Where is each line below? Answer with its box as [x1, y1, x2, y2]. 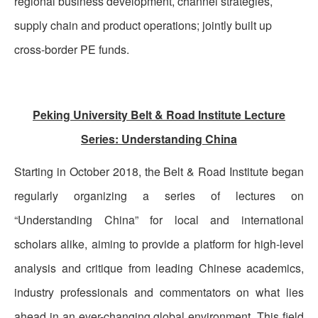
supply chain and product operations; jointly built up [14, 17, 272, 34]
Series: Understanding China [81, 131, 237, 148]
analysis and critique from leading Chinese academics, [14, 260, 304, 277]
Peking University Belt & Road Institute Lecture [33, 106, 285, 124]
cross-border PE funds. [14, 41, 129, 58]
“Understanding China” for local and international [14, 212, 304, 229]
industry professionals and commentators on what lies [14, 284, 304, 301]
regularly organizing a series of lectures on [14, 187, 304, 204]
